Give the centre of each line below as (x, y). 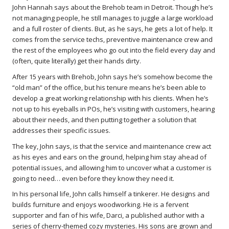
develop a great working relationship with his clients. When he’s (110, 98)
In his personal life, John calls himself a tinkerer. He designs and (111, 194)
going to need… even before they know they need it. (93, 178)
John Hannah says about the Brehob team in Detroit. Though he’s (113, 7)
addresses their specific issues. (61, 130)
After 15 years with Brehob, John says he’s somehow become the (112, 76)
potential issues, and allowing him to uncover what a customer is (112, 167)
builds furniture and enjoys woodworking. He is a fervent (100, 205)
